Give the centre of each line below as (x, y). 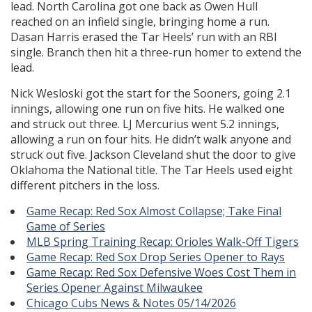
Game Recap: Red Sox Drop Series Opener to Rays (156, 257)
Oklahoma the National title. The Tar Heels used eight (151, 170)
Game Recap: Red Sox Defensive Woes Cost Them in (161, 273)
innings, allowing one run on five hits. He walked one (148, 109)
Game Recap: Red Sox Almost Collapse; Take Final (154, 211)
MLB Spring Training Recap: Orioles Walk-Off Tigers (163, 242)
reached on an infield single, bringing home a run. (140, 22)
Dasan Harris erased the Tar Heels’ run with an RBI (144, 37)
